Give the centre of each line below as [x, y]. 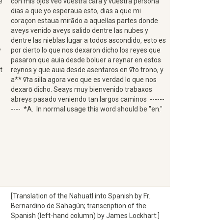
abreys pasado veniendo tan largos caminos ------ [88, 99]
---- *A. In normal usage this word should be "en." [87, 109]
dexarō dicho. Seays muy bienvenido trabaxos [82, 89]
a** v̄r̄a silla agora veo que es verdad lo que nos [84, 80]
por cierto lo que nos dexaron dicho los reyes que [86, 50]
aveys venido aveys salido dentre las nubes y [80, 30]
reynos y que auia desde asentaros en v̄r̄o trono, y [87, 70]
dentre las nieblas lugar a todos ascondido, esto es [88, 40]
